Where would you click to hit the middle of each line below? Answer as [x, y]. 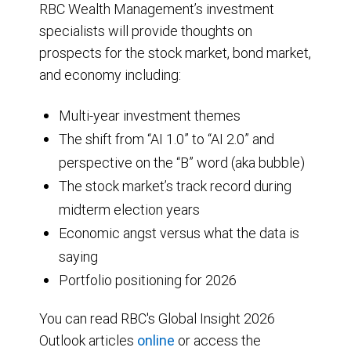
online [156, 340]
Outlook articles [88, 340]
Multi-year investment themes [150, 115]
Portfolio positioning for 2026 [148, 280]
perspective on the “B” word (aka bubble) [182, 162]
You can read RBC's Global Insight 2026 [157, 318]
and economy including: [110, 74]
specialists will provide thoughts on [146, 31]
